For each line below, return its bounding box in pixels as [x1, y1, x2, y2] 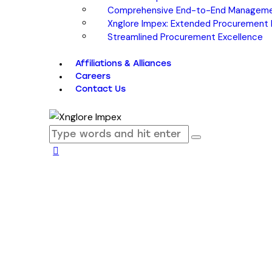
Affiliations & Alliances [75, 58, 172, 69]
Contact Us [75, 84, 126, 95]
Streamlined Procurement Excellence [107, 30, 263, 43]
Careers [75, 71, 111, 82]
